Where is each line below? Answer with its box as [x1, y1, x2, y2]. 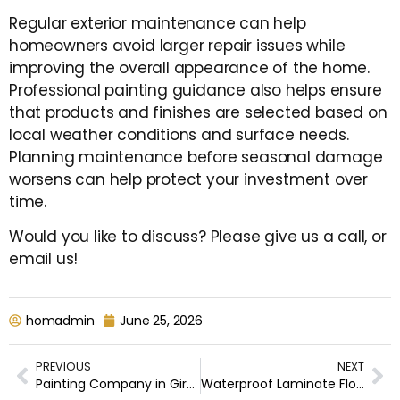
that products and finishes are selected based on [9, 101, 387, 123]
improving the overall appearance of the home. [9, 56, 370, 79]
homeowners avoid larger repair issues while [9, 34, 346, 56]
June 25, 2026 [120, 311, 203, 329]
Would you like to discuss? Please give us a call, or [9, 226, 387, 248]
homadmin [26, 311, 95, 329]
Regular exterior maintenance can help [9, 12, 306, 34]
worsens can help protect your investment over [9, 168, 368, 190]
